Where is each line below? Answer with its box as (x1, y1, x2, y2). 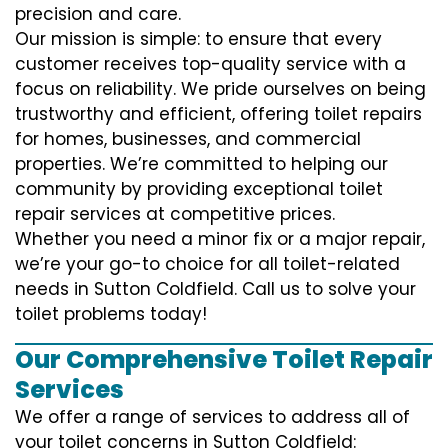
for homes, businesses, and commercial (15, 126, 361, 151)
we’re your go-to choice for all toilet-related (15, 251, 400, 276)
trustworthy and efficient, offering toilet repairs (15, 101, 422, 126)
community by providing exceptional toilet (15, 176, 383, 201)
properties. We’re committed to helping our (15, 151, 388, 176)
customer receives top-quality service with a (15, 51, 406, 76)
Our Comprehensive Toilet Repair (15, 342, 433, 376)
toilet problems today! (15, 301, 207, 326)
